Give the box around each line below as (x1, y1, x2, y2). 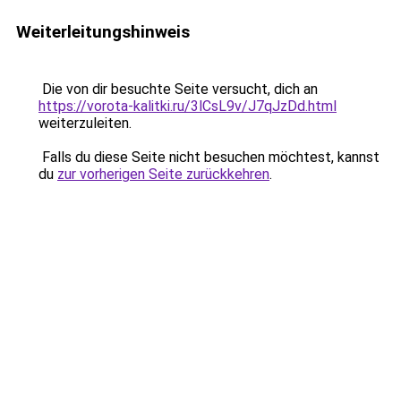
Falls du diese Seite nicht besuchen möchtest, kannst (38, 149, 380, 166)
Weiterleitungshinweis (16, 21, 190, 42)
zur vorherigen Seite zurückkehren (57, 166, 269, 183)
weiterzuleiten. (38, 115, 132, 132)
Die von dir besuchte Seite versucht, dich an (38, 81, 318, 98)
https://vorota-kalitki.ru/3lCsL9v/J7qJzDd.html (38, 98, 337, 115)
